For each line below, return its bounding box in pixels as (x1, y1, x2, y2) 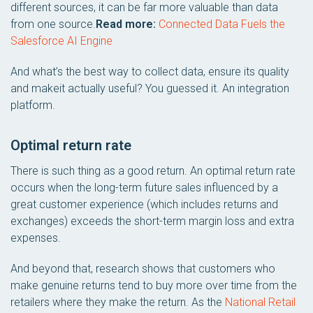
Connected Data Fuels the (159, 17, 285, 31)
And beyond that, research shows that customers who (10, 262, 275, 275)
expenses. (10, 231, 61, 245)
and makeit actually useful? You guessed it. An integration (10, 82, 289, 95)
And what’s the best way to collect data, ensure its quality (10, 65, 289, 78)
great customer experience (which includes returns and (10, 198, 278, 211)
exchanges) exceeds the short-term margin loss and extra (10, 214, 294, 228)
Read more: (96, 17, 159, 31)
